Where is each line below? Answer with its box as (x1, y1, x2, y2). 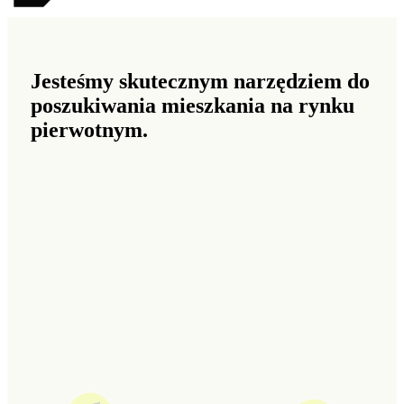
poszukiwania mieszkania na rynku (30, 94, 354, 118)
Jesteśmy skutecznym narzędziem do (30, 69, 370, 94)
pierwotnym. (30, 118, 148, 142)
